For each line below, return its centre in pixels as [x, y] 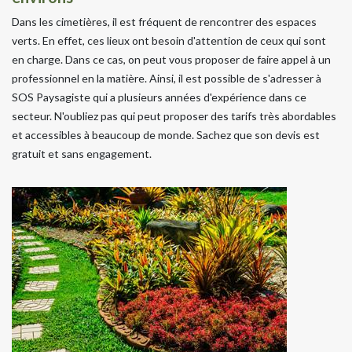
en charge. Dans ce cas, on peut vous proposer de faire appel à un [171, 59]
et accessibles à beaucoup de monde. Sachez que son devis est [166, 134]
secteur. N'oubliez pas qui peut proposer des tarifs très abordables [174, 115]
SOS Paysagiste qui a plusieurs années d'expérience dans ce [159, 97]
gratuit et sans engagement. [82, 153]
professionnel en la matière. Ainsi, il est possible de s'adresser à [167, 78]
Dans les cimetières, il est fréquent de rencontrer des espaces [164, 21]
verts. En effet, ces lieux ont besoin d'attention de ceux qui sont [169, 40]
